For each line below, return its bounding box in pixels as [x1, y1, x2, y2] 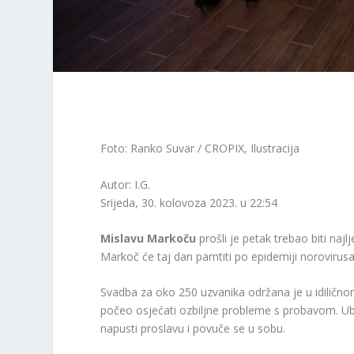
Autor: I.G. [100, 176, 151, 192]
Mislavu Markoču [100, 231, 197, 247]
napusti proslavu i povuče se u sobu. [100, 321, 286, 337]
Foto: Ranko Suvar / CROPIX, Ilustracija [100, 141, 300, 156]
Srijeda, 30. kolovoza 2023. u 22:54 [100, 194, 278, 210]
